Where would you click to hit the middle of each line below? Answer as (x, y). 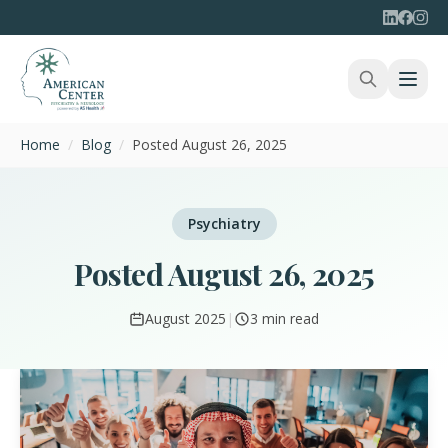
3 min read (284, 318)
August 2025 (185, 318)
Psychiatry (224, 223)
